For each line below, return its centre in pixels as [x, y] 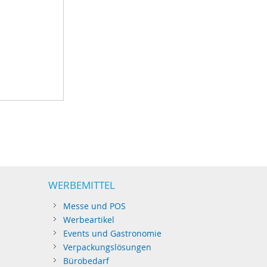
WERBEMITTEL [82, 185]
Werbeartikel [89, 220]
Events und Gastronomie [113, 233]
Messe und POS [95, 206]
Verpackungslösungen [108, 247]
